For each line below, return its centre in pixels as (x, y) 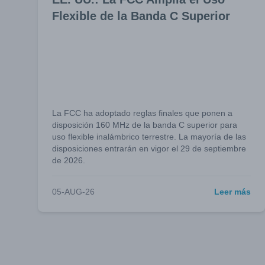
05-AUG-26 (73, 192)
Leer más (232, 192)
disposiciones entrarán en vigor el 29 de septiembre (149, 148)
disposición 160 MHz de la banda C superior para (145, 125)
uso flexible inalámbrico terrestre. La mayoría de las (149, 137)
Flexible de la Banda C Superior (141, 16)
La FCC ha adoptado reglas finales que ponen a (142, 113)
